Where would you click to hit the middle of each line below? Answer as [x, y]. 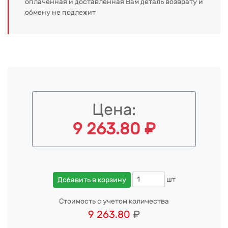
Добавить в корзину [92, 180]
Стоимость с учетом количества [114, 201]
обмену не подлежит [60, 12]
